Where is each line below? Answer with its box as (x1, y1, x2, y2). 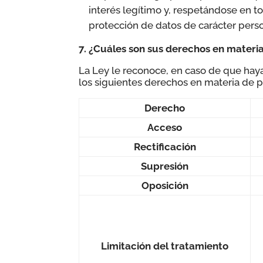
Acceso (147, 121, 183, 133)
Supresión (141, 160, 189, 172)
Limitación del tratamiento (101, 240, 229, 252)
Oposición (141, 179, 188, 191)
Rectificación (133, 140, 196, 153)
